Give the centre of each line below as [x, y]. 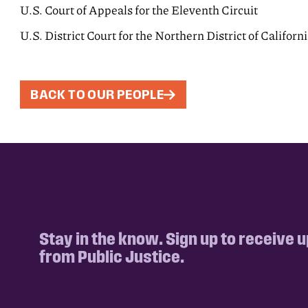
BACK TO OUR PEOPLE [97, 95]
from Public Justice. [111, 256]
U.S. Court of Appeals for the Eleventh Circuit [139, 10]
